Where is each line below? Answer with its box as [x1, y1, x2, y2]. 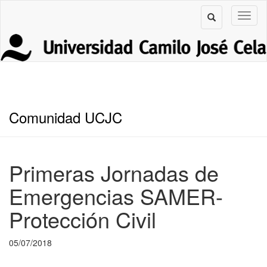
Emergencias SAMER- [9, 180, 223, 211]
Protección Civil [9, 203, 156, 234]
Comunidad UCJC [9, 106, 122, 128]
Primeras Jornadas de [9, 157, 219, 188]
